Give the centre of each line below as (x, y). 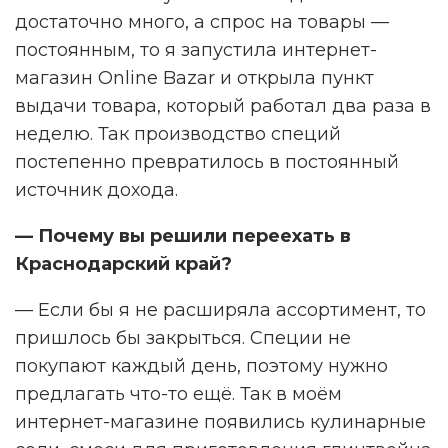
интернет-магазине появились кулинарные (220, 422)
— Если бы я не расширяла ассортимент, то (220, 310)
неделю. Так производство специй (178, 134)
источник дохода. (96, 190)
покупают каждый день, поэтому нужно (201, 366)
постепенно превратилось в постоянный (207, 162)
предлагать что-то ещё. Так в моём (178, 394)
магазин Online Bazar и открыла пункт (194, 78)
